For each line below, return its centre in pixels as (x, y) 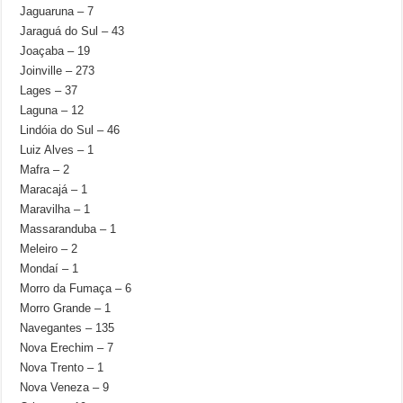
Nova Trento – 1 (62, 367)
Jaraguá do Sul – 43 (72, 31)
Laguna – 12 (52, 110)
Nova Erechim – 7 (67, 348)
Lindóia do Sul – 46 (70, 130)
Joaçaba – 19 (55, 51)
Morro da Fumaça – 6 (76, 288)
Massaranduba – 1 (68, 229)
